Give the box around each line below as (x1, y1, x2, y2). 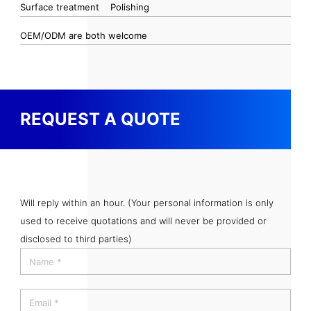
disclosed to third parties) (19, 233, 132, 244)
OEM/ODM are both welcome (19, 30, 147, 41)
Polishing (110, 1, 149, 12)
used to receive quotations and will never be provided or (19, 215, 267, 226)
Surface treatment (19, 1, 99, 12)
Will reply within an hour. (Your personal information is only (19, 197, 274, 208)
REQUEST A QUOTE (19, 109, 180, 129)
